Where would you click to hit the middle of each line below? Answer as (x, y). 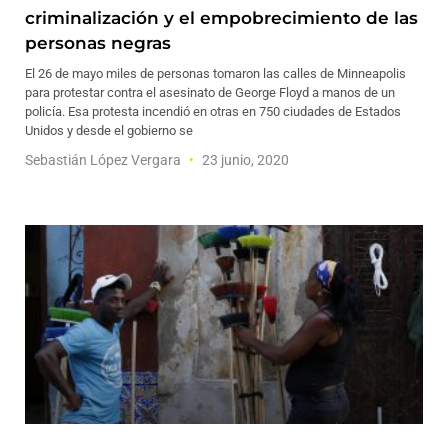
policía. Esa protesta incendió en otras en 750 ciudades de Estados (213, 111)
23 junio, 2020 (244, 160)
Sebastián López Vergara (104, 160)
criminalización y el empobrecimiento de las (221, 18)
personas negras (98, 43)
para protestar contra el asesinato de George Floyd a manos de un (210, 92)
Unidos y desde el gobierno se (109, 130)
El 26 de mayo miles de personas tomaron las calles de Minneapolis (215, 73)
